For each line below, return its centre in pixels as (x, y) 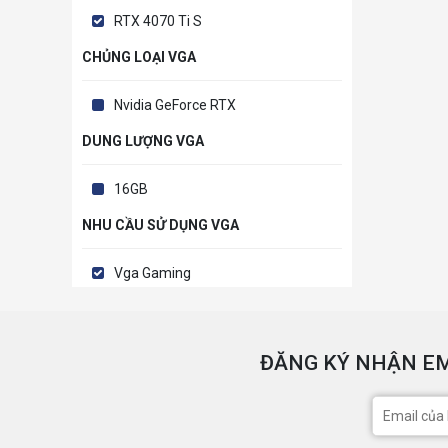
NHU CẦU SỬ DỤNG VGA (160, 225)
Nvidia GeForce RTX (175, 105)
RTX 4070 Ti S (158, 21)
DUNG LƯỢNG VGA (143, 141)
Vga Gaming (152, 273)
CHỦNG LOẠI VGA (139, 57)
